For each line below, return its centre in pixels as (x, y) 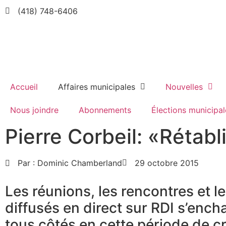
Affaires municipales (97, 87)
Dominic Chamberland (78, 163)
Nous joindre (34, 110)
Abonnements (105, 110)
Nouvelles (184, 87)
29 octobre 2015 (167, 163)
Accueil (24, 87)
